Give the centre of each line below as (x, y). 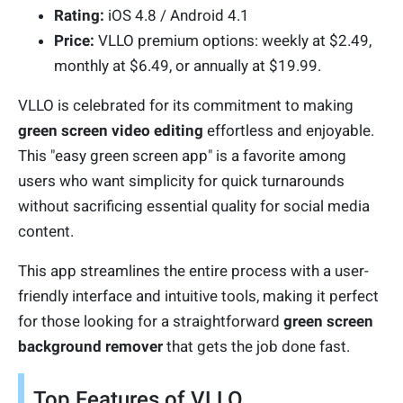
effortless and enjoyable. (289, 131)
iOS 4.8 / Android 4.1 (177, 16)
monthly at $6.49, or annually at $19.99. (188, 66)
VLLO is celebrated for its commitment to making (186, 106)
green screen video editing (111, 131)
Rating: (79, 16)
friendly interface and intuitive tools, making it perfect (198, 296)
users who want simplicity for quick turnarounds (181, 181)
